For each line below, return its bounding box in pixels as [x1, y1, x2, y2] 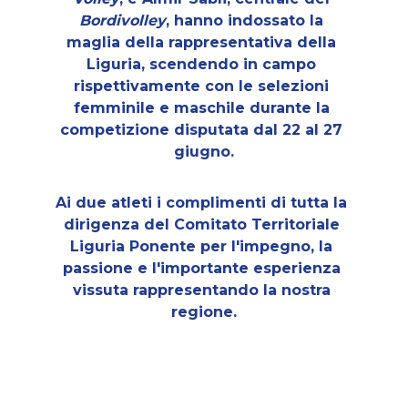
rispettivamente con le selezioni [74, 77, 334, 95]
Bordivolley [79, 12, 167, 29]
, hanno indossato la [166, 12, 329, 29]
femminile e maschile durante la [73, 99, 334, 117]
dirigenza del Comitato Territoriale [63, 216, 344, 233]
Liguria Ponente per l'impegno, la [70, 238, 338, 255]
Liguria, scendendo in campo [87, 56, 321, 73]
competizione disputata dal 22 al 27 [60, 121, 348, 138]
